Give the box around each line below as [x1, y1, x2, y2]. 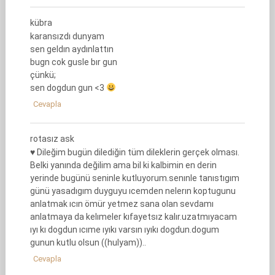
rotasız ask [29, 134, 74, 144]
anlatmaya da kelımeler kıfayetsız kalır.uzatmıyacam [29, 212, 237, 222]
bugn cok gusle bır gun [29, 57, 117, 67]
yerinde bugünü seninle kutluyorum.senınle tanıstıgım [29, 173, 239, 183]
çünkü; [29, 70, 56, 80]
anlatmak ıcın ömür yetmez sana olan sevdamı [29, 199, 214, 209]
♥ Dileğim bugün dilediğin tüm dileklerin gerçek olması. [29, 147, 239, 157]
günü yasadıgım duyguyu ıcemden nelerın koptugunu [29, 186, 236, 196]
